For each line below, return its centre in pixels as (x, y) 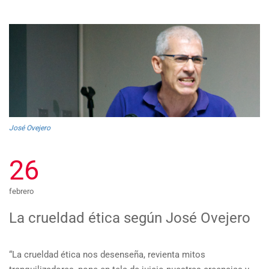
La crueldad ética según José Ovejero (130, 218)
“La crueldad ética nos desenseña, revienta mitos (107, 254)
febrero (21, 191)
